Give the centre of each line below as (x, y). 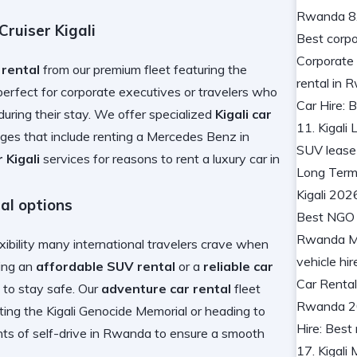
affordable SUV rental (106, 266)
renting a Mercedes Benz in (171, 136)
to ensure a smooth (208, 333)
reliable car (238, 266)
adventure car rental (166, 288)
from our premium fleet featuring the (143, 69)
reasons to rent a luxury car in (196, 158)
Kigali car (243, 114)
